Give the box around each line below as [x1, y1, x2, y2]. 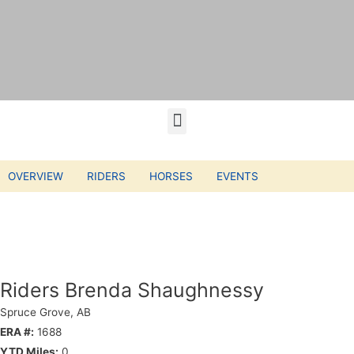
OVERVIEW [8, 170, 63, 183]
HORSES [149, 170, 193, 183]
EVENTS [217, 170, 258, 183]
